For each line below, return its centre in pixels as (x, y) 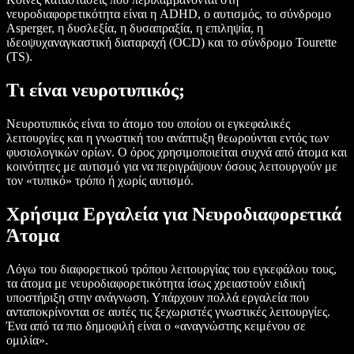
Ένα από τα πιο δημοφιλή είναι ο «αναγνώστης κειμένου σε (156, 326)
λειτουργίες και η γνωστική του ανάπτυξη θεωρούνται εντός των (168, 137)
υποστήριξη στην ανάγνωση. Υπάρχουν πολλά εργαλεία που (158, 297)
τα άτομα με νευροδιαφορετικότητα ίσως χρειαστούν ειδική (156, 283)
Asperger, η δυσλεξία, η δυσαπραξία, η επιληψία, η (135, 28)
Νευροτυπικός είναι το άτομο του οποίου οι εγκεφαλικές (148, 123)
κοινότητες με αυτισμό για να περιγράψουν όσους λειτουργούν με (172, 166)
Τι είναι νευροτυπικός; (96, 90)
